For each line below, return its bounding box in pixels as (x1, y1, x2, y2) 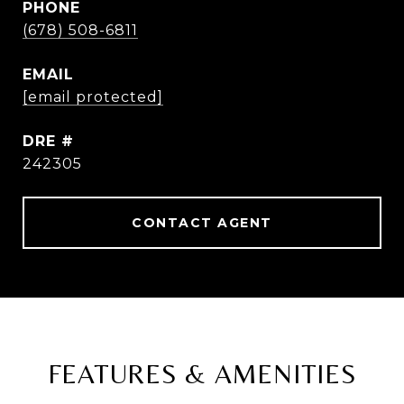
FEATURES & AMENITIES (47, 358, 357, 390)
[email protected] (23, 88, 163, 106)
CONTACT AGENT (132, 215, 272, 231)
